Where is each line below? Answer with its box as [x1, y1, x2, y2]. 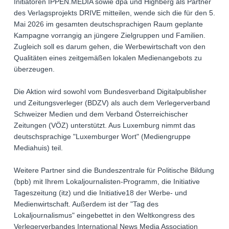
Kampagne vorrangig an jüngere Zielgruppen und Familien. [14, 31, 205, 40]
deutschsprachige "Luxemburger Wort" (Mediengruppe [14, 132, 191, 141]
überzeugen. [14, 65, 55, 74]
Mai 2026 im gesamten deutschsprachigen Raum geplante [14, 20, 203, 29]
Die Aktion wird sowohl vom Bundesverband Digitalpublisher [14, 87, 207, 96]
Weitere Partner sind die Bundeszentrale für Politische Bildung [14, 166, 214, 175]
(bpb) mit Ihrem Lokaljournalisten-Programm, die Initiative [14, 177, 200, 186]
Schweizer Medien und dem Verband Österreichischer [14, 110, 188, 119]
